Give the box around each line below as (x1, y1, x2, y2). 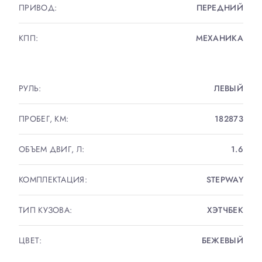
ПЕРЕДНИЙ (196, 2, 243, 13)
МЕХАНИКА (195, 32, 243, 44)
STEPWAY (206, 174, 243, 185)
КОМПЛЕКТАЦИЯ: (19, 174, 87, 185)
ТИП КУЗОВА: (19, 204, 73, 216)
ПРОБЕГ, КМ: (19, 113, 69, 125)
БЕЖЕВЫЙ (201, 235, 243, 246)
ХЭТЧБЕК (206, 204, 243, 216)
